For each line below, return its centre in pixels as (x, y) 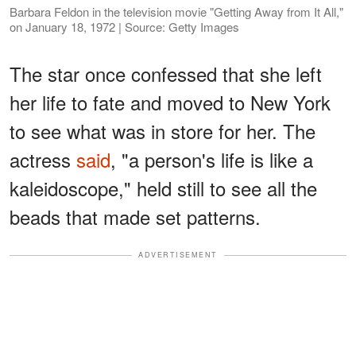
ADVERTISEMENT (178, 255)
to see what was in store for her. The (163, 131)
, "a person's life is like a (212, 160)
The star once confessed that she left (166, 74)
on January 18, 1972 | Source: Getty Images (124, 27)
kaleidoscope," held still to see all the (163, 188)
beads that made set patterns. (135, 217)
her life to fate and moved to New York (170, 103)
